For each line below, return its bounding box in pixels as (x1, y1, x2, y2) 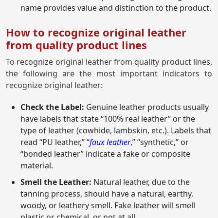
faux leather (90, 137, 130, 148)
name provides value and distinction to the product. (20, 2, 211, 14)
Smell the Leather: (20, 177, 93, 188)
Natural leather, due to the (93, 177, 190, 188)
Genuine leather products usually (86, 102, 209, 113)
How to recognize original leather (6, 25, 186, 40)
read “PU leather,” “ (20, 137, 90, 148)
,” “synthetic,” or (130, 137, 189, 148)
